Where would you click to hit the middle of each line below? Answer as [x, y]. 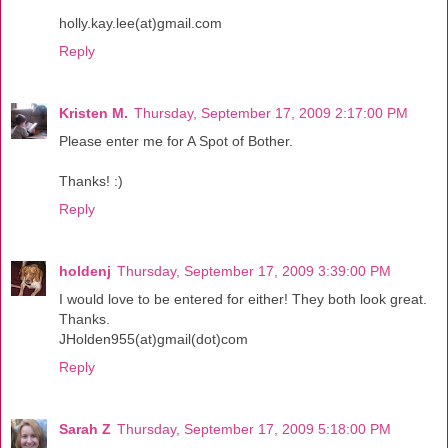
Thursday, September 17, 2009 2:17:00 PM [271, 113]
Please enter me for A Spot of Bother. [176, 141]
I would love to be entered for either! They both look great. [243, 299]
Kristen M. [93, 113]
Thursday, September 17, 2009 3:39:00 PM [254, 271]
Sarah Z [85, 429]
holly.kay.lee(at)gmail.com [140, 23]
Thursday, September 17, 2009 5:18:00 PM [254, 429]
